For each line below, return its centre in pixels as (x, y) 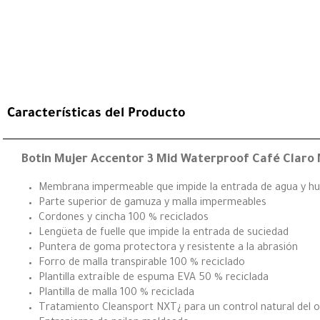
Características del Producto (96, 114)
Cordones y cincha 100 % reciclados (124, 218)
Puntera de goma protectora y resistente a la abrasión (168, 248)
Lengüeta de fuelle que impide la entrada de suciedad (164, 233)
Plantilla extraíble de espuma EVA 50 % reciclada (154, 278)
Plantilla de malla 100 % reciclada (116, 293)
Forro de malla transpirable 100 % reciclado (142, 263)
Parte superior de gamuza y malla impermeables (152, 203)
